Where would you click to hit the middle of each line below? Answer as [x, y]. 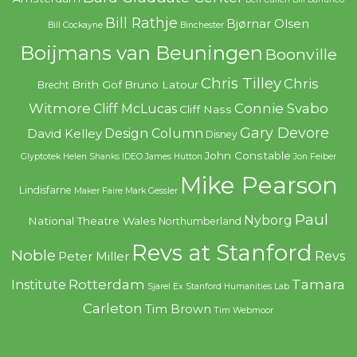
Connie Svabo [281, 108]
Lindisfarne [45, 190]
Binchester [202, 25]
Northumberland [200, 221]
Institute [39, 284]
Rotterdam [107, 284]
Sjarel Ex [166, 286]
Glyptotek [40, 156]
